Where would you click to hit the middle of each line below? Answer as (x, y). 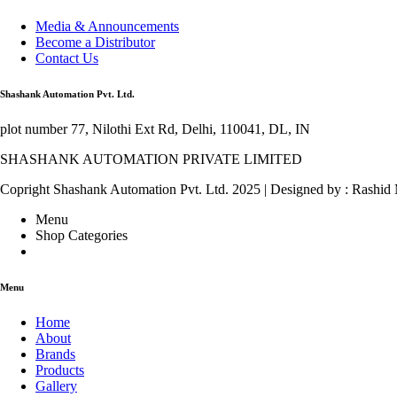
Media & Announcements (107, 26)
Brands (55, 354)
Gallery (56, 385)
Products (60, 370)
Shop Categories (82, 235)
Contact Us (67, 58)
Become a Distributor (95, 42)
